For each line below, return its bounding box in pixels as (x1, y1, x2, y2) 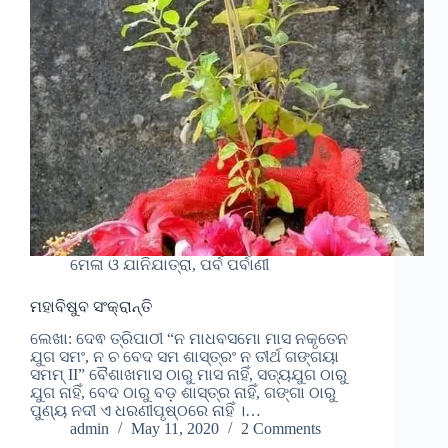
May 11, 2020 (131, 420, 219, 438)
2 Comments (241, 420, 321, 438)
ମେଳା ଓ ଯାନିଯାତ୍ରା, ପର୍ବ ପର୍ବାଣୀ (70, 255, 269, 273)
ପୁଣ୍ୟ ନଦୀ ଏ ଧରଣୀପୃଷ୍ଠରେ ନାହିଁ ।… (30, 402, 261, 420)
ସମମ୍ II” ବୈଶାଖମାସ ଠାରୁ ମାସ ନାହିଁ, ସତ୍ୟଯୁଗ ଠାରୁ (30, 366, 347, 384)
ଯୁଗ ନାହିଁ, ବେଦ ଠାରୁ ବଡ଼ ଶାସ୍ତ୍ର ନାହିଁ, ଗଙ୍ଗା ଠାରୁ (30, 384, 336, 402)
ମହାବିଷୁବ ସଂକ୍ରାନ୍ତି (30, 297, 152, 315)
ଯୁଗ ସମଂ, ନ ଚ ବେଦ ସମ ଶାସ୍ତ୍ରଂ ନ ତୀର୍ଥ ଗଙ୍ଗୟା (30, 348, 339, 366)
